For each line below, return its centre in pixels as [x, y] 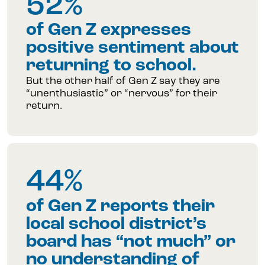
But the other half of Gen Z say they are [123, 82]
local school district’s [116, 225]
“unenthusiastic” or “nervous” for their [122, 94]
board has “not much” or [131, 243]
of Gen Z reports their [120, 207]
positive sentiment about [132, 49]
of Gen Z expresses [109, 31]
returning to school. [111, 66]
